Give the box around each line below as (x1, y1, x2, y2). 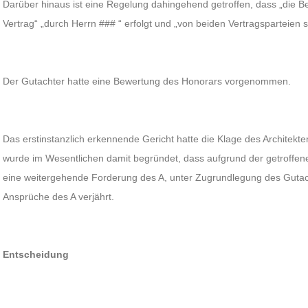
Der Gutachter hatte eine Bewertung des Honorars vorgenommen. (3, 76, 291, 87)
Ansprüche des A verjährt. (3, 191, 115, 202)
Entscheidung (3, 249, 69, 260)
